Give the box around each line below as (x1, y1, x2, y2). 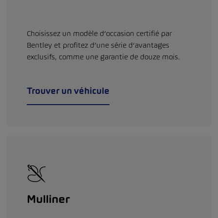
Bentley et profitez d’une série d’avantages (27, 40, 169, 50)
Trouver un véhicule (27, 85, 109, 97)
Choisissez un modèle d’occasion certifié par (27, 29, 172, 38)
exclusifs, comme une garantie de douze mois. (27, 52, 180, 62)
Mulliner (27, 192, 70, 206)
